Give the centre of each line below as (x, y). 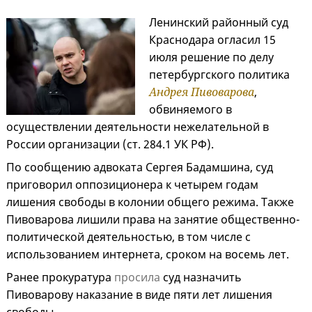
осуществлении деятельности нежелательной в (138, 127)
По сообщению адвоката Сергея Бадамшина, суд (140, 167)
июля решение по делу (211, 57)
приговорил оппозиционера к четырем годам (132, 185)
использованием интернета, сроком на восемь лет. (148, 255)
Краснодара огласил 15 (212, 40)
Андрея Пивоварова (201, 92)
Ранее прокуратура (60, 278)
